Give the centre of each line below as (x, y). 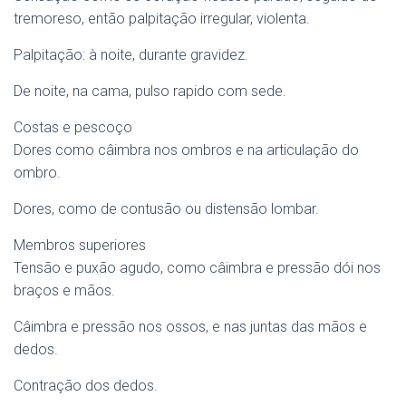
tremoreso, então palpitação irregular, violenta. (162, 19)
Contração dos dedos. (86, 386)
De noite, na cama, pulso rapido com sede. (150, 91)
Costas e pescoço (73, 127)
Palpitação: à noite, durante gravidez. (131, 55)
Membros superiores (80, 245)
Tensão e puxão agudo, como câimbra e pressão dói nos (197, 268)
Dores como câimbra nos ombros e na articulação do (186, 150)
